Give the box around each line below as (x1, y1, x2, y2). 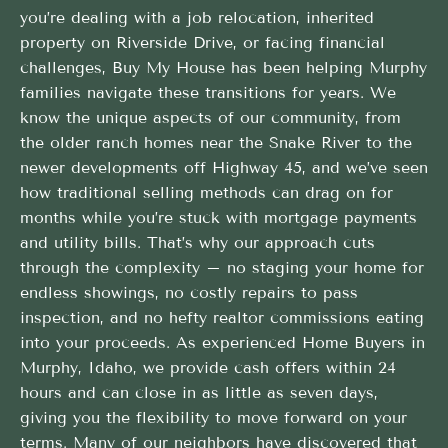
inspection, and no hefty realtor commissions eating (20, 307, 424, 327)
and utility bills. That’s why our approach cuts (20, 232, 375, 252)
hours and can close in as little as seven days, (20, 382, 378, 402)
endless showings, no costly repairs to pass (20, 282, 358, 302)
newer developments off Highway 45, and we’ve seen (20, 157, 428, 177)
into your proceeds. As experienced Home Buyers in (20, 332, 425, 352)
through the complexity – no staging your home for (20, 257, 424, 277)
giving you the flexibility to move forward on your (20, 407, 407, 427)
